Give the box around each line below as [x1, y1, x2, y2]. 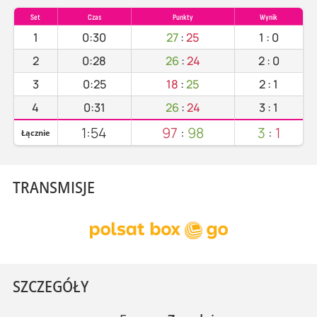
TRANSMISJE [12, 175, 95, 197]
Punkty [172, 12, 193, 22]
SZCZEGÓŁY [12, 275, 88, 296]
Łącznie [21, 127, 50, 138]
